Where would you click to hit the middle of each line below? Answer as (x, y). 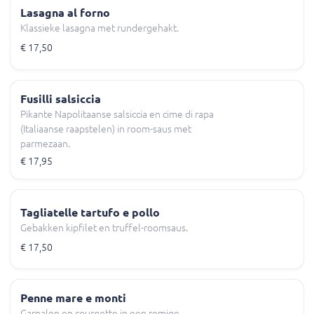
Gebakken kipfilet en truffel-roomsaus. (104, 227)
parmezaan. (45, 143)
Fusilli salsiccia (61, 98)
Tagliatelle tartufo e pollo (90, 212)
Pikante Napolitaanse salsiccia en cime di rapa (117, 114)
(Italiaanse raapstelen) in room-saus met (106, 129)
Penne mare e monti (73, 298)
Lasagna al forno (65, 13)
